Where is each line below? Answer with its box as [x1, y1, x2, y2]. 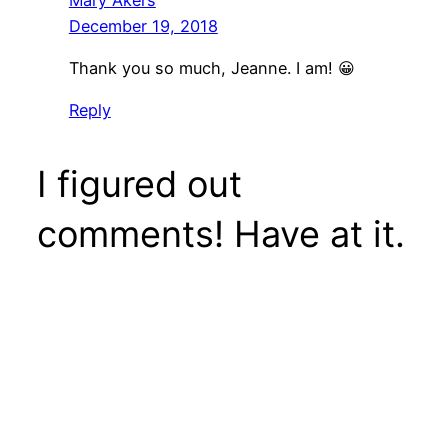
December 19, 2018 [68, 15, 218, 36]
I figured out [36, 162, 242, 207]
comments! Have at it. [36, 212, 405, 257]
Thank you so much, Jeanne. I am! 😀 [68, 58, 355, 79]
